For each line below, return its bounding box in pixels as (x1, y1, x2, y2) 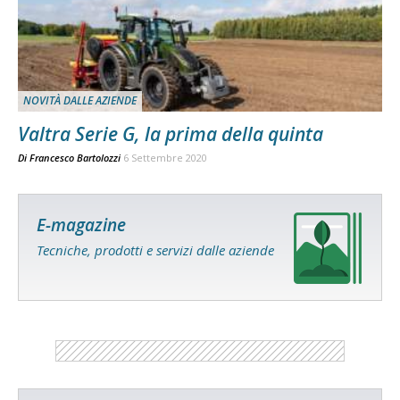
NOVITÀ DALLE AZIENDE (23, 93, 137, 109)
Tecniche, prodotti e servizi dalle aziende (37, 241, 274, 260)
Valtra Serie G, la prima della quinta (18, 121, 323, 147)
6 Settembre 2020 (123, 151, 207, 165)
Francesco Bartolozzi (29, 151, 121, 165)
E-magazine (37, 213, 126, 237)
